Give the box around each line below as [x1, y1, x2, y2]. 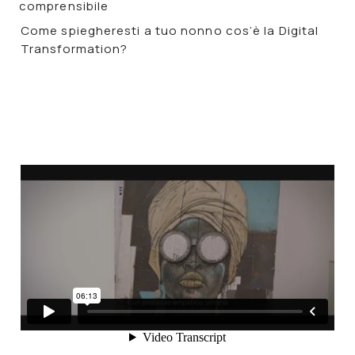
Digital [278, 22, 319, 39]
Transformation [21, 40, 121, 57]
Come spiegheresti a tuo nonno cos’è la [21, 22, 279, 39]
